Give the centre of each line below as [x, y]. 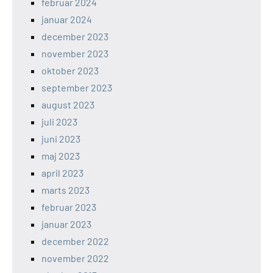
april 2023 [62, 173]
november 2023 [75, 54]
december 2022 [75, 241]
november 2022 [75, 258]
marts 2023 [66, 190]
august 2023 [68, 105]
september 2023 [77, 88]
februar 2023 [69, 207]
